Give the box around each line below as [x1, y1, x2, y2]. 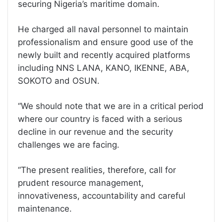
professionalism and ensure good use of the [18, 37, 193, 47]
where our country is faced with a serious [18, 113, 182, 124]
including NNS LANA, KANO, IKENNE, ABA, [18, 62, 189, 73]
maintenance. [18, 203, 72, 214]
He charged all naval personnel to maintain [18, 24, 188, 34]
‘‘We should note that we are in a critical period [18, 101, 204, 111]
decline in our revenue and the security [18, 126, 173, 137]
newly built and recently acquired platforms [18, 50, 190, 60]
